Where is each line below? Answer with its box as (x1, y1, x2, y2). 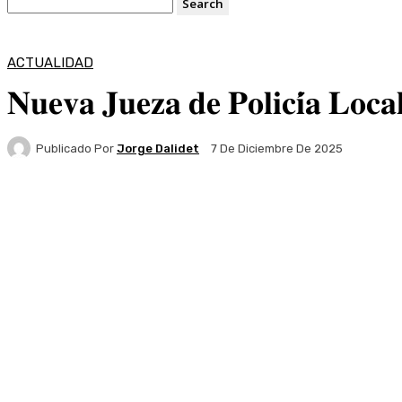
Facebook (44, 204, 93, 217)
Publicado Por (36, 141, 114, 155)
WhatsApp (323, 204, 377, 217)
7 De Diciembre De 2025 (211, 142, 343, 156)
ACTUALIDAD (7, 55, 93, 71)
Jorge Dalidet (117, 141, 199, 155)
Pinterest (216, 204, 265, 217)
